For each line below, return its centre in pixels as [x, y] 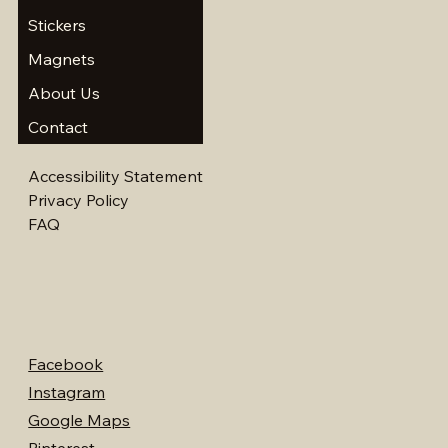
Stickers [56, 24]
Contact [57, 126]
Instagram [67, 392]
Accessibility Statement [116, 175]
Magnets [61, 58]
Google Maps [79, 420]
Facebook [66, 364]
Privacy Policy [79, 199]
